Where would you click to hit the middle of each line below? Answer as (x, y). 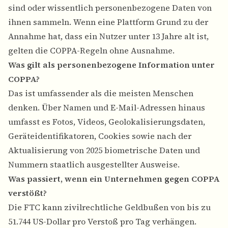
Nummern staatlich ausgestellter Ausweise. (94, 165)
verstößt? (27, 193)
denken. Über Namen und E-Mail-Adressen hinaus (107, 108)
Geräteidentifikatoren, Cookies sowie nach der (100, 136)
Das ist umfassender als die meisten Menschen (101, 93)
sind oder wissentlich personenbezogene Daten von (110, 8)
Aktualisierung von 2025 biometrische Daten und (104, 150)
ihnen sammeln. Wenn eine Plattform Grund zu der (108, 22)
